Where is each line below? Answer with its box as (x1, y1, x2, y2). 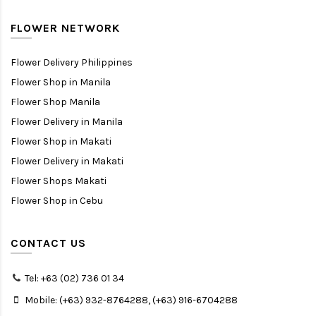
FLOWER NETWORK (11, 20, 120, 35)
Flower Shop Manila (11, 95, 100, 108)
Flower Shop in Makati (11, 135, 111, 147)
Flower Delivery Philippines (11, 56, 133, 68)
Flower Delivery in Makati (11, 154, 123, 167)
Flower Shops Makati (11, 174, 107, 187)
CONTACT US (11, 236, 86, 250)
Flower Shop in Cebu (11, 194, 103, 207)
